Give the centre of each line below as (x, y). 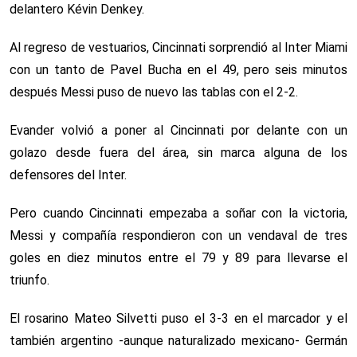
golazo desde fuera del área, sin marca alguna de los (178, 152)
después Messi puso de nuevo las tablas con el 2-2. (154, 92)
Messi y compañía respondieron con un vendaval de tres (178, 235)
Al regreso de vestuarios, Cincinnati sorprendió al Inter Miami (178, 47)
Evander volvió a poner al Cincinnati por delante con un (178, 130)
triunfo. (29, 280)
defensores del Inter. (68, 175)
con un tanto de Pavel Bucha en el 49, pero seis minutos (178, 69)
